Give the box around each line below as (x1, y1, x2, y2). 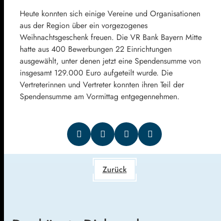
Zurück (102, 164, 127, 176)
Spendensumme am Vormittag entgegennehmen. (20, 91, 180, 103)
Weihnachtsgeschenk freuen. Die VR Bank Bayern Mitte (20, 32, 202, 43)
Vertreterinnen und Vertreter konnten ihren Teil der (20, 79, 184, 91)
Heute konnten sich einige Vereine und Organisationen (20, 8, 200, 20)
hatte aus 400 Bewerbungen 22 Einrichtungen (20, 43, 172, 55)
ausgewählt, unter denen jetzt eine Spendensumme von (20, 55, 201, 67)
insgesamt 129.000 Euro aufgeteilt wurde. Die (20, 67, 173, 79)
